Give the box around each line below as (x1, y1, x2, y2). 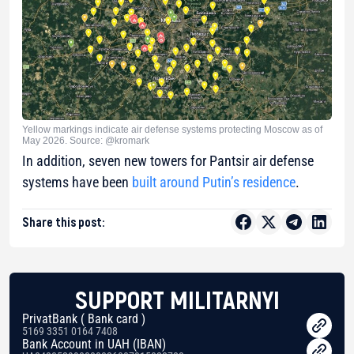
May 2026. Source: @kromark (22, 135, 149, 147)
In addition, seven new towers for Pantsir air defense (22, 153, 314, 170)
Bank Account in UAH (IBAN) (22, 337, 166, 352)
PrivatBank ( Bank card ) (22, 311, 145, 327)
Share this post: (22, 214, 104, 230)
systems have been (22, 174, 132, 191)
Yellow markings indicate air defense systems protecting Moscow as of (22, 124, 322, 136)
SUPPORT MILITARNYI (74, 284, 280, 314)
